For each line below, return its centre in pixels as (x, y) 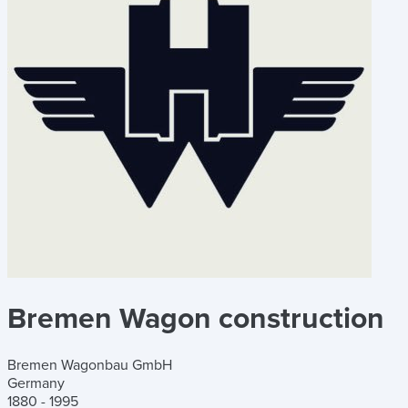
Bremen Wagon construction (196, 319)
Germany (36, 383)
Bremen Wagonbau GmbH (90, 365)
